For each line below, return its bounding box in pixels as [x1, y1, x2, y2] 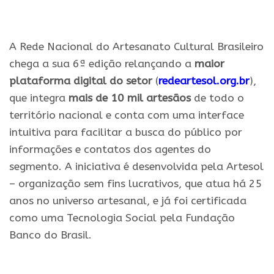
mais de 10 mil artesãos [68, 91, 191, 105]
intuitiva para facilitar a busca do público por [9, 125, 242, 139]
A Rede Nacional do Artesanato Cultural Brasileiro [9, 40, 264, 53]
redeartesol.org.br [158, 74, 250, 87]
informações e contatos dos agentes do [9, 143, 211, 156]
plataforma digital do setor [9, 74, 152, 87]
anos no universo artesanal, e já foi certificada [9, 194, 246, 207]
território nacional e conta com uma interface [9, 108, 244, 122]
